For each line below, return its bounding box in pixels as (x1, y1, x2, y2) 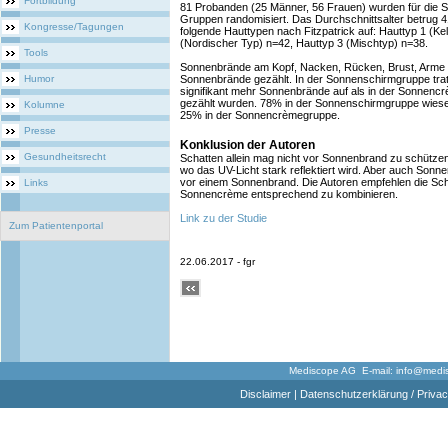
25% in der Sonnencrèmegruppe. (180, 109, 346, 121)
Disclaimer (239, 388, 291, 400)
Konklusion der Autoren (180, 138, 315, 152)
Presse (24, 125, 56, 136)
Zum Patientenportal (9, 220, 103, 231)
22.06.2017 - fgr (180, 256, 255, 267)
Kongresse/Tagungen (24, 21, 124, 32)
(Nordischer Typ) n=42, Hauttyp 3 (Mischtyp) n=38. (180, 37, 428, 49)
